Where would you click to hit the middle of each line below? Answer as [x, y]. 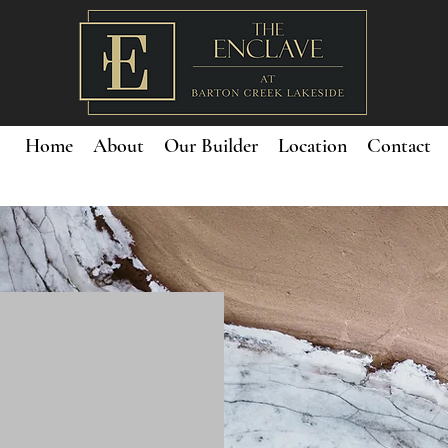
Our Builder [211, 146]
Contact [399, 146]
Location [312, 146]
